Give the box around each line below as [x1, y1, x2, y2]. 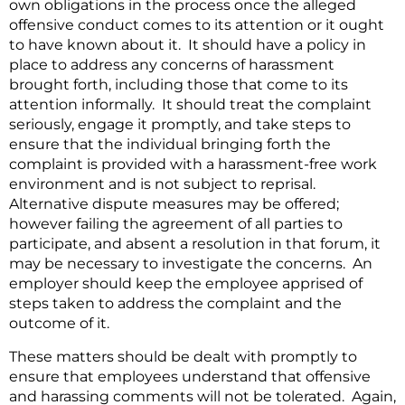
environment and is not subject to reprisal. [9, 175, 316, 193]
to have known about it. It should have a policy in [9, 36, 366, 54]
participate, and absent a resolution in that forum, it [9, 235, 381, 253]
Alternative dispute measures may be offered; [9, 195, 339, 213]
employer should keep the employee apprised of [9, 275, 363, 293]
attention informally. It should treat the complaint [9, 96, 372, 114]
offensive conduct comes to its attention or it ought [9, 16, 384, 34]
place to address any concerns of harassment [9, 56, 334, 74]
